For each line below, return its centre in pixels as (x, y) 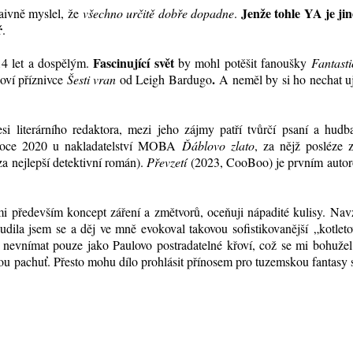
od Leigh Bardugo (164, 80)
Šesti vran (91, 80)
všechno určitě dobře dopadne (158, 13)
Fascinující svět (136, 63)
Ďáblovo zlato (218, 146)
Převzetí (169, 162)
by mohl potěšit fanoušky (245, 63)
